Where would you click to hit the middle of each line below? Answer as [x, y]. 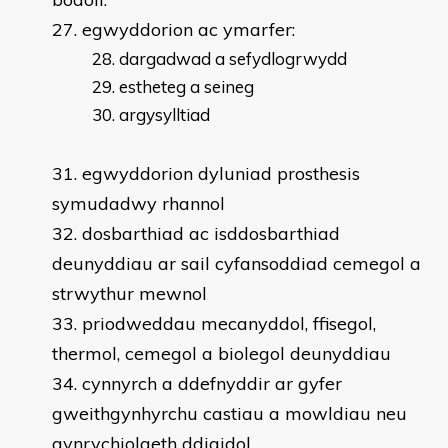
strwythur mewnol [129, 293]
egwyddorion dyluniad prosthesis [221, 173]
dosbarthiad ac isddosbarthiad [211, 233]
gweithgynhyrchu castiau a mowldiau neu [229, 413]
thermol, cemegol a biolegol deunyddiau [221, 353]
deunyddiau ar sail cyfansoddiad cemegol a [236, 263]
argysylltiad [166, 114]
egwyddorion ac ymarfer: [188, 29]
